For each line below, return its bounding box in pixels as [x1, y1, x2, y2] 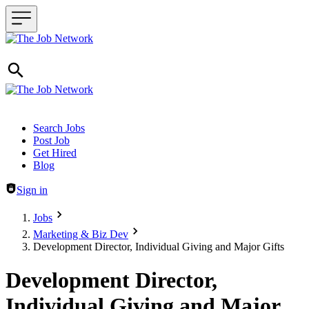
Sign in [17, 184, 48, 196]
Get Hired [33, 147, 77, 159]
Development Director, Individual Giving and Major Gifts [33, 241, 284, 252]
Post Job [33, 134, 70, 146]
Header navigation [5, 121, 85, 133]
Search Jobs [33, 122, 85, 134]
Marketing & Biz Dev [33, 228, 128, 240]
